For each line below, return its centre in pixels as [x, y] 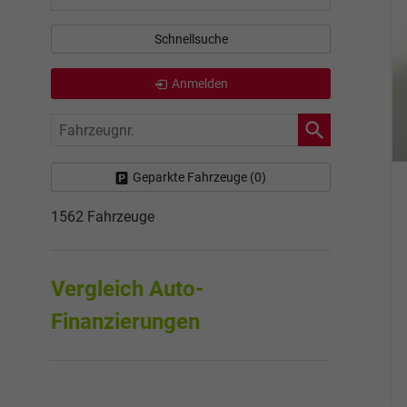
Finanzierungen [131, 321]
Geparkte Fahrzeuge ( [194, 177]
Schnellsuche [191, 39]
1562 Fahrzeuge [103, 216]
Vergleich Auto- [127, 288]
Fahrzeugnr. [90, 125]
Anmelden [199, 83]
